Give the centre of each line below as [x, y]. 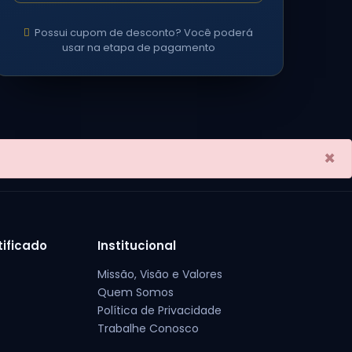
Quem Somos [136, 292]
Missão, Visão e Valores [160, 274]
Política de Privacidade [160, 310]
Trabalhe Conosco [148, 328]
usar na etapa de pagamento [138, 48]
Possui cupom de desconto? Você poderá [144, 33]
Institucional [137, 246]
